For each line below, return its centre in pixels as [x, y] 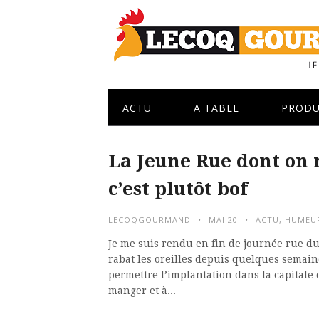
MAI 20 [223, 220]
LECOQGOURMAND [150, 220]
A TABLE [216, 108]
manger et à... [142, 291]
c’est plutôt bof [178, 189]
